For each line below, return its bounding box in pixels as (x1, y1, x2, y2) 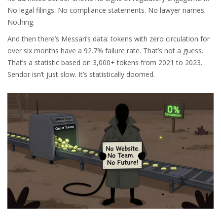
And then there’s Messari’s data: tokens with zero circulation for (7, 34, 210, 44)
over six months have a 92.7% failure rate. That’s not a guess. (7, 46, 203, 56)
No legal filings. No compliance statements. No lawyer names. (7, 5, 206, 15)
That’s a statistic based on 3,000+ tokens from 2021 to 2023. (7, 58, 202, 68)
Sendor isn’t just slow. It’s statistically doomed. (7, 70, 155, 79)
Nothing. (7, 17, 35, 27)
